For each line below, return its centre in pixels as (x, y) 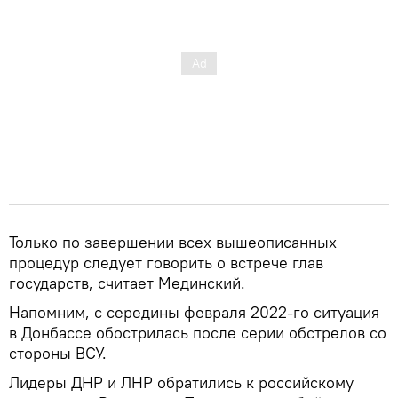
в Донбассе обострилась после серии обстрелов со (198, 332)
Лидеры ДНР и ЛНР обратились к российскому (181, 382)
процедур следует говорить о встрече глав (166, 262)
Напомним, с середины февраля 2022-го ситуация (194, 312)
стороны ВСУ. (58, 353)
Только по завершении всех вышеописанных (173, 242)
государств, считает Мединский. (127, 283)
